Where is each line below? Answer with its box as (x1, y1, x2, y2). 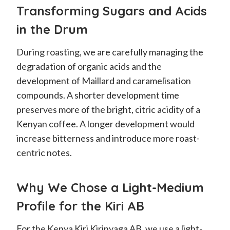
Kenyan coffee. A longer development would (16, 118, 195, 129)
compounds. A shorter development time (16, 89, 179, 101)
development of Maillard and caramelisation (16, 74, 191, 86)
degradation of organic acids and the (16, 60, 162, 72)
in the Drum (16, 21, 88, 37)
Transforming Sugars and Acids (16, 3, 207, 18)
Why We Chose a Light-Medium (16, 179, 204, 195)
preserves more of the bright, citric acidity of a (16, 103, 200, 115)
